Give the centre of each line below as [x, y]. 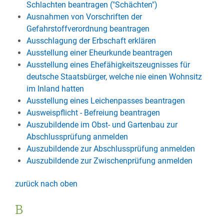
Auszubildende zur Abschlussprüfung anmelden [110, 149]
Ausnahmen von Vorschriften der [84, 17]
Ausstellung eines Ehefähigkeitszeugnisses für [108, 65]
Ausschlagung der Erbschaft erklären [91, 41]
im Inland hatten [55, 89]
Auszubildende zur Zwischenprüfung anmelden [109, 161]
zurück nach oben [46, 184]
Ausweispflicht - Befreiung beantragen [93, 113]
